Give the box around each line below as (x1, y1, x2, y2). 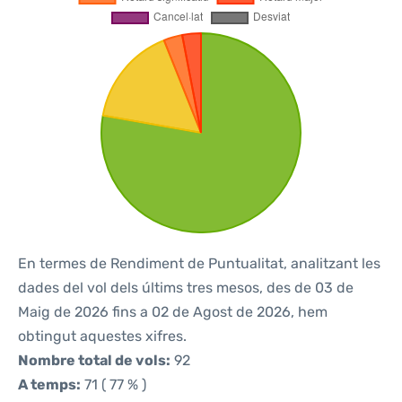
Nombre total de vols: (18, 352, 170, 369)
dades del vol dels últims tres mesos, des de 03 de (18, 279, 354, 296)
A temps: (18, 376, 81, 393)
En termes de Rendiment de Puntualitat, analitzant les (18, 255, 380, 272)
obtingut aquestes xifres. (18, 328, 187, 345)
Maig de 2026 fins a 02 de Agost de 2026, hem (18, 303, 328, 320)
